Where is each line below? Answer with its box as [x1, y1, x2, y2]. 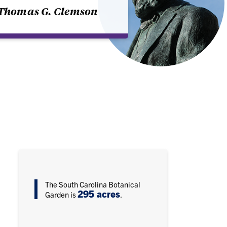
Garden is [45, 189, 78, 199]
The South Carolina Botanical [45, 179, 140, 189]
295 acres [77, 187, 120, 200]
